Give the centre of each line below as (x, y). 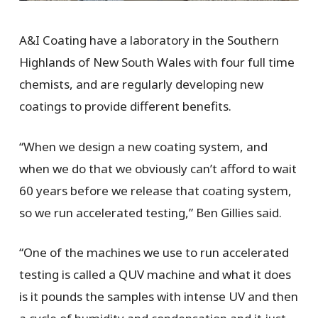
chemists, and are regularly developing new (141, 84)
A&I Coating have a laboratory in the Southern (149, 40)
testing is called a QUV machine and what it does (155, 275)
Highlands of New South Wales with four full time (157, 62)
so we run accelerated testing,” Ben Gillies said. (152, 212)
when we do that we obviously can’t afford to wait (158, 168)
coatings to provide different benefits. (125, 106)
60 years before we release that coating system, (155, 190)
